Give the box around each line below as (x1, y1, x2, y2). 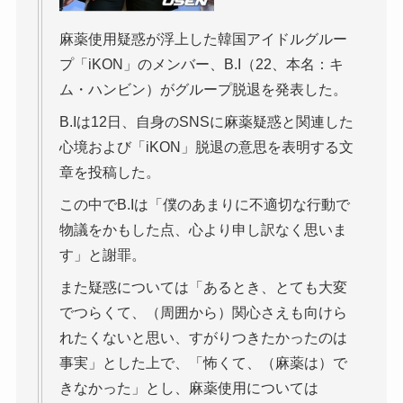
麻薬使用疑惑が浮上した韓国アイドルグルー (58, 31, 347, 47)
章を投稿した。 (58, 164, 160, 180)
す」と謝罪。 (58, 246, 146, 263)
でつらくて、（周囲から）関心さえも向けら (58, 304, 347, 320)
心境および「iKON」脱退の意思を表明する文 (58, 139, 354, 155)
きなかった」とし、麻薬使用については (58, 380, 318, 396)
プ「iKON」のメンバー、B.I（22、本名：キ (58, 56, 344, 72)
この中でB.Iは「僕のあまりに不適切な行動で (58, 196, 350, 212)
